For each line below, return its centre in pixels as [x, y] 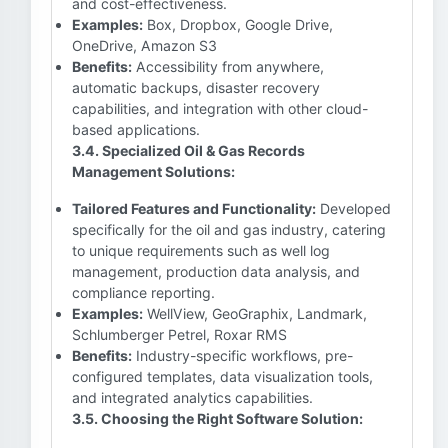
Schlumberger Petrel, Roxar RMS [179, 334]
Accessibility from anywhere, [228, 66]
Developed [353, 208]
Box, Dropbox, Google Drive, [238, 24]
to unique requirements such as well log [201, 250]
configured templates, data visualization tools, [222, 376]
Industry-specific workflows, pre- [242, 355]
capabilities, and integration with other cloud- [220, 108]
